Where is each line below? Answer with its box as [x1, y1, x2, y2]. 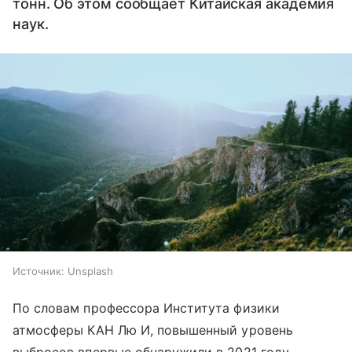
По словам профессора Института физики [13, 300, 280, 317]
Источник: [13, 265, 64, 278]
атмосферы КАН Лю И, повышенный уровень [13, 322, 293, 339]
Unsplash [68, 265, 113, 278]
